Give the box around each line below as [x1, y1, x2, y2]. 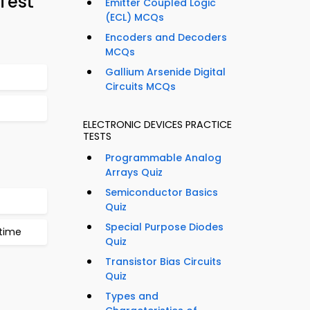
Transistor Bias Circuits [105, 255, 221, 269]
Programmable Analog [105, 151, 221, 165]
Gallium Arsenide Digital [105, 65, 226, 80]
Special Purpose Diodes [105, 220, 224, 235]
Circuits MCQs [105, 80, 176, 94]
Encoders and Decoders [105, 30, 227, 45]
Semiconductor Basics [105, 185, 218, 200]
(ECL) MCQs [105, 10, 164, 25]
